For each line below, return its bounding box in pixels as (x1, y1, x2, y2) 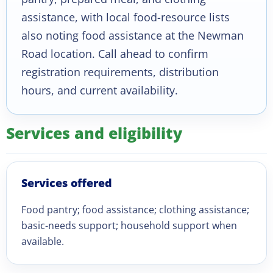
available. (21, 235, 64, 248)
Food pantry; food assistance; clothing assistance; (21, 203, 249, 216)
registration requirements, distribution (21, 65, 219, 79)
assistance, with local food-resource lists (21, 10, 230, 24)
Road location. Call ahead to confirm (21, 46, 208, 61)
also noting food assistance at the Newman (21, 28, 244, 43)
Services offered (21, 175, 112, 190)
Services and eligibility (6, 122, 182, 143)
